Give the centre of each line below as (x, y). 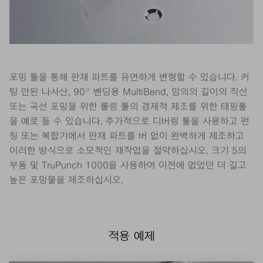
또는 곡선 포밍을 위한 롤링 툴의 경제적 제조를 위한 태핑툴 (128, 107)
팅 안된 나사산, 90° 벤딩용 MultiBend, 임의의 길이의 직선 (129, 92)
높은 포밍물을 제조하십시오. (66, 180)
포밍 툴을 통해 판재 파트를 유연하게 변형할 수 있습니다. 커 (129, 77)
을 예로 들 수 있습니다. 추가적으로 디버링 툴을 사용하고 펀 (129, 121)
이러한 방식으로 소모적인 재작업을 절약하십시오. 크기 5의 (128, 151)
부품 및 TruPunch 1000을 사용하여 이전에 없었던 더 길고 (128, 165)
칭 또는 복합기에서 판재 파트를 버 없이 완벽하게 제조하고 (127, 136)
